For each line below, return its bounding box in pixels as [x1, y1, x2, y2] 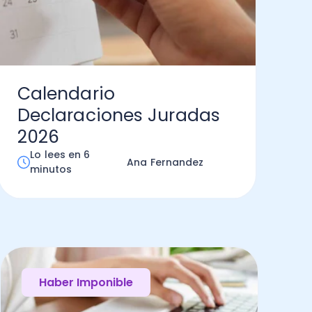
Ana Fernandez [127, 155, 204, 169]
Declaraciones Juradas [17, 103, 220, 127]
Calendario [17, 81, 115, 106]
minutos [30, 162, 72, 176]
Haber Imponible [38, 274, 133, 290]
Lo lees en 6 [30, 148, 91, 162]
